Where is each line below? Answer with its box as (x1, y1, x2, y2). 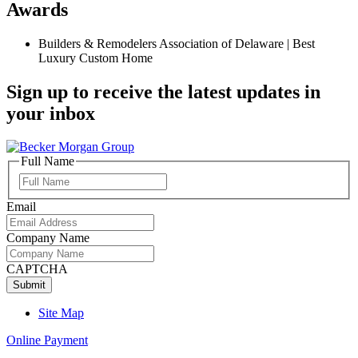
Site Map (38, 306, 84, 320)
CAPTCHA (6, 262, 68, 276)
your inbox (6, 102, 95, 124)
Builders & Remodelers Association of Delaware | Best (38, 36, 315, 50)
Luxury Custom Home (38, 50, 153, 65)
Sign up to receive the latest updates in (6, 81, 320, 102)
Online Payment (6, 333, 88, 348)
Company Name (6, 231, 89, 245)
